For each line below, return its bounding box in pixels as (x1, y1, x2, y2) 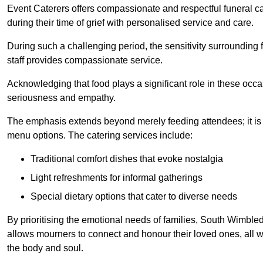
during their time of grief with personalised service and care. (7, 18, 254, 28)
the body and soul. (7, 243, 83, 254)
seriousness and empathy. (7, 93, 116, 103)
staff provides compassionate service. (7, 55, 163, 66)
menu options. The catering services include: (7, 130, 193, 141)
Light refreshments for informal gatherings (31, 173, 203, 183)
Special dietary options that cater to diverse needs (31, 191, 237, 202)
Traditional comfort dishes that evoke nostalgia (31, 154, 223, 164)
